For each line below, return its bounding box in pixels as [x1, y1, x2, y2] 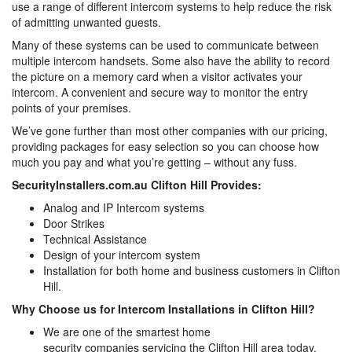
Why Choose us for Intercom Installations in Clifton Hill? [12, 301, 315, 317]
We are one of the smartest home [43, 324, 211, 339]
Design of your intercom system [43, 247, 200, 262]
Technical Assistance [43, 231, 147, 247]
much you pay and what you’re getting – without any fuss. [12, 154, 297, 170]
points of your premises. [12, 100, 131, 115]
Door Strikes [43, 215, 104, 231]
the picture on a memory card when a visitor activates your [12, 68, 302, 84]
